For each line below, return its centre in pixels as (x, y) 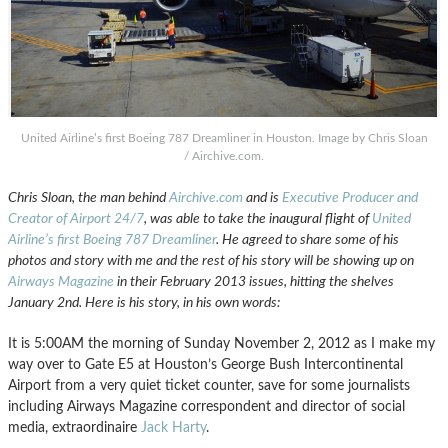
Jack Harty (173, 427)
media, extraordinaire (74, 427)
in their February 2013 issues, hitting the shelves (254, 281)
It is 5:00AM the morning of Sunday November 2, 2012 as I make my (221, 343)
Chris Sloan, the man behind (88, 197)
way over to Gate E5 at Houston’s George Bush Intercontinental (205, 364)
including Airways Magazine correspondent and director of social (206, 406)
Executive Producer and (350, 197)
